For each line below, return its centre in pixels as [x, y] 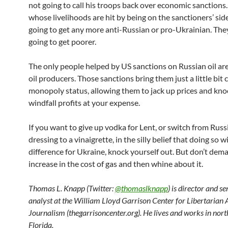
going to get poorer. [62, 41]
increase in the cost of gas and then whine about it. [116, 164]
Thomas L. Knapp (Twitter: [72, 188]
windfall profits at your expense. [84, 103]
